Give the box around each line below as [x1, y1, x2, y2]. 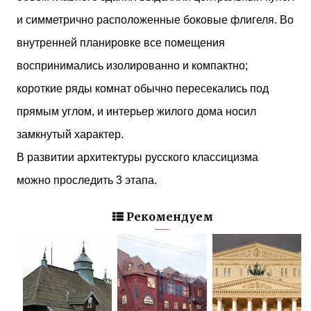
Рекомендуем [123, 209, 213, 224]
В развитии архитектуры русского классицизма [17, 151, 258, 163]
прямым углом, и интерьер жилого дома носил [17, 105, 256, 117]
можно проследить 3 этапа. [17, 174, 157, 186]
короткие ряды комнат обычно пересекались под [17, 82, 269, 94]
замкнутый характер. [17, 128, 124, 140]
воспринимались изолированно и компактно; [17, 59, 248, 72]
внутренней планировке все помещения [17, 36, 225, 49]
